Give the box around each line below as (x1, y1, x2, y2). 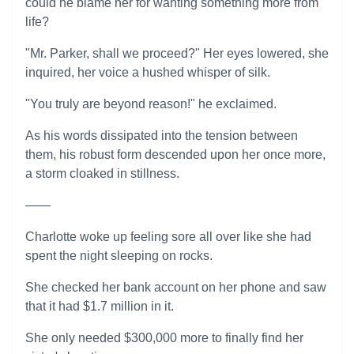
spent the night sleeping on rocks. (25, 249, 213, 262)
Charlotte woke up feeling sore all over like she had (25, 230, 311, 243)
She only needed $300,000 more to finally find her (25, 331, 303, 345)
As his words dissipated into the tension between (25, 129, 298, 142)
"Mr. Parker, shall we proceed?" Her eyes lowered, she (25, 47, 329, 60)
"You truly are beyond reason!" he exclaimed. (25, 97, 277, 111)
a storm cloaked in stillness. (25, 167, 179, 180)
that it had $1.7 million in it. (25, 299, 174, 313)
